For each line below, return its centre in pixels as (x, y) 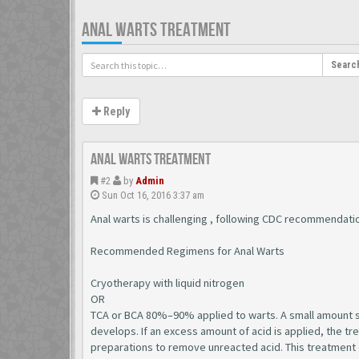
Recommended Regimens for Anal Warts (188, 251)
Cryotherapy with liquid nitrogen (167, 283)
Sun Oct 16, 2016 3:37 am (152, 195)
